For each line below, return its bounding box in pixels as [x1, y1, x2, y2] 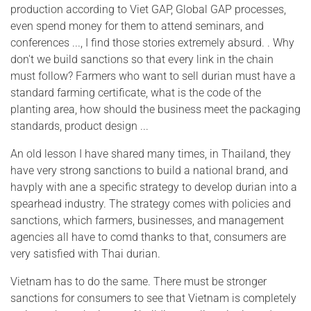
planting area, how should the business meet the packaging [10, 102, 301, 116]
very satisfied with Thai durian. [10, 246, 160, 260]
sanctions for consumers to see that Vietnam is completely [10, 291, 296, 305]
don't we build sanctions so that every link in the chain [10, 52, 274, 66]
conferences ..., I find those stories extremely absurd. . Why [10, 35, 294, 49]
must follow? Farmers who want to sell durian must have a [10, 69, 296, 83]
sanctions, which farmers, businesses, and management [10, 213, 284, 227]
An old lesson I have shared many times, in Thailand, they [10, 146, 291, 160]
